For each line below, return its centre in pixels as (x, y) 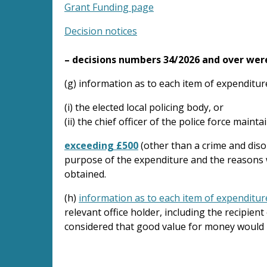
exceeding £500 (101, 145)
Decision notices (101, 31)
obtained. (85, 174)
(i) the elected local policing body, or (144, 107)
